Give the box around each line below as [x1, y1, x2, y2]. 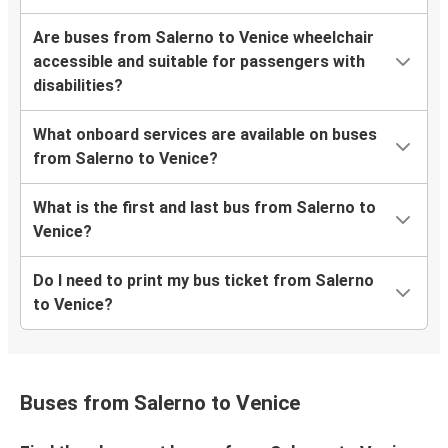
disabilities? [33, 76, 123, 96]
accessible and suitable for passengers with [33, 52, 365, 72]
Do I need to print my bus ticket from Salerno [33, 271, 374, 291]
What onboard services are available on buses [33, 125, 377, 145]
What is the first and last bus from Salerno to [33, 198, 376, 218]
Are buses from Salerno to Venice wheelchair [33, 28, 374, 48]
